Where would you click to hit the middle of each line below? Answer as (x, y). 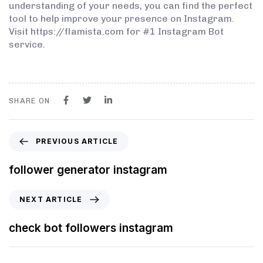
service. (27, 45)
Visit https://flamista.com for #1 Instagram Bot (116, 32)
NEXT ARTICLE (51, 200)
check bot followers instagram (91, 228)
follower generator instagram (88, 170)
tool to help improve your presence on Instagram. (122, 19)
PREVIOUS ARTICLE (77, 141)
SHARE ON (30, 101)
